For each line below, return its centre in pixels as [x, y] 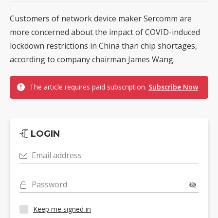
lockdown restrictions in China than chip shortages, [103, 45]
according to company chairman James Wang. [92, 59]
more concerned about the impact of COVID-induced [105, 32]
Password [49, 184]
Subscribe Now [173, 87]
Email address [57, 155]
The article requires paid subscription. [89, 87]
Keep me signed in [62, 209]
